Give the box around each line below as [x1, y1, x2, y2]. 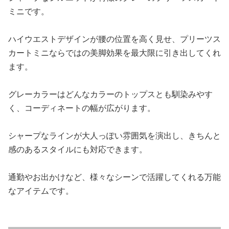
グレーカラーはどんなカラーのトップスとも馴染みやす [8, 88, 213, 100]
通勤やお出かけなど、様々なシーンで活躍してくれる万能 [8, 171, 221, 182]
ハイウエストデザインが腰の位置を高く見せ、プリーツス [8, 33, 221, 44]
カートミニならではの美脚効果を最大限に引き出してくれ [8, 47, 221, 58]
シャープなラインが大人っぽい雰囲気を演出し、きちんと [8, 129, 221, 141]
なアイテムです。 [8, 185, 74, 196]
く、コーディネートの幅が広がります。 [8, 102, 155, 113]
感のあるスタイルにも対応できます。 [8, 143, 147, 155]
